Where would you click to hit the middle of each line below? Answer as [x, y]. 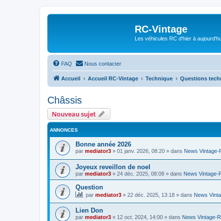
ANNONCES [64, 130]
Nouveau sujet [74, 114]
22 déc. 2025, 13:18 [151, 195]
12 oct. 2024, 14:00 [140, 217]
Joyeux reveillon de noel [113, 167]
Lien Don [89, 210]
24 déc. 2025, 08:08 [141, 174]
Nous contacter [103, 63]
